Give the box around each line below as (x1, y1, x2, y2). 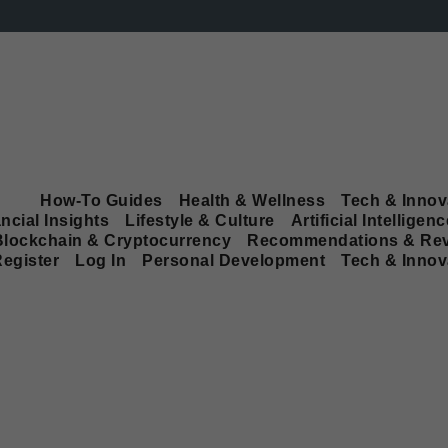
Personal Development (142, 251, 325, 269)
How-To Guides (40, 191, 163, 209)
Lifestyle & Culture (125, 211, 275, 229)
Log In (75, 251, 126, 269)
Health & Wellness (178, 191, 325, 209)
